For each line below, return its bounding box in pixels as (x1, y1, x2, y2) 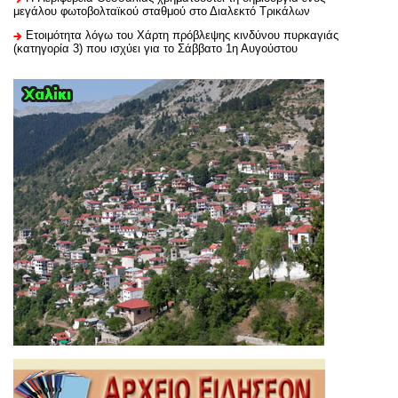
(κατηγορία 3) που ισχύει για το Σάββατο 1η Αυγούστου (13, 42, 298, 56)
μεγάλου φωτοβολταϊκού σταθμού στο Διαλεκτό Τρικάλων (13, 4, 310, 19)
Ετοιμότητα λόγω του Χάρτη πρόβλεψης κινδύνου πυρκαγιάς (26, 28, 338, 43)
